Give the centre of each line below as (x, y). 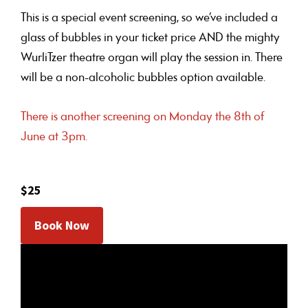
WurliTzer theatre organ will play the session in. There (152, 58)
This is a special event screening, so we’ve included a (149, 18)
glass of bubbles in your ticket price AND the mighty (150, 38)
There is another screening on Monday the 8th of (142, 117)
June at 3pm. (54, 137)
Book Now (62, 225)
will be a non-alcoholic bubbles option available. (143, 78)
